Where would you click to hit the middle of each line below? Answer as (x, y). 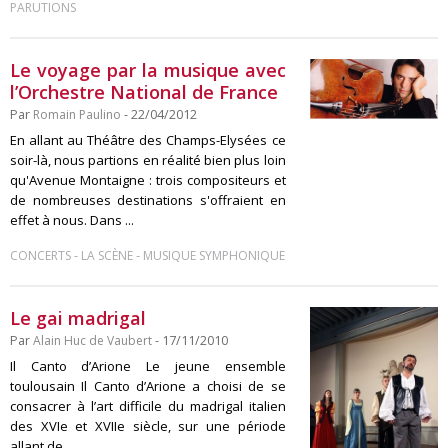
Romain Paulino (77, 114)
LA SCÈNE (107, 255)
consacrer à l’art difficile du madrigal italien (148, 406)
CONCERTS (40, 255)
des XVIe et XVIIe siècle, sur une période (148, 426)
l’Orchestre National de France (144, 92)
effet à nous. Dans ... (72, 220)
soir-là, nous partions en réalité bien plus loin (148, 160)
